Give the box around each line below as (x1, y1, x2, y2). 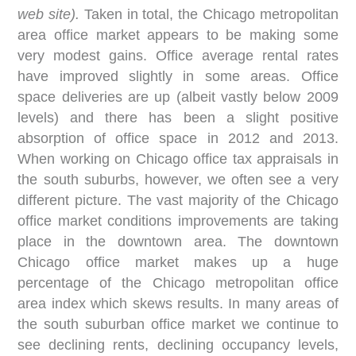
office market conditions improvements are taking (17, 213, 339, 229)
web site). (17, 6, 80, 22)
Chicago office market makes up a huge (17, 254, 339, 270)
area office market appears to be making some (17, 27, 339, 43)
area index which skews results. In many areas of (17, 296, 339, 311)
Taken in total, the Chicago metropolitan (79, 6, 339, 22)
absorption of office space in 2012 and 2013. (17, 130, 339, 146)
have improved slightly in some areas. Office (17, 68, 339, 84)
